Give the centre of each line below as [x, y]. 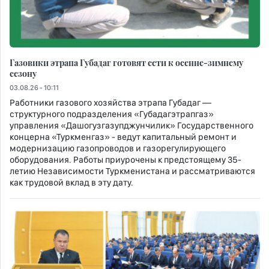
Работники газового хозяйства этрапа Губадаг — [110, 102]
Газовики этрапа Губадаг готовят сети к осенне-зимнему [126, 62]
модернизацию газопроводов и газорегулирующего [118, 148]
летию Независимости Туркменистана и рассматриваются [132, 171]
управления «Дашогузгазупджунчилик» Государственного [131, 125]
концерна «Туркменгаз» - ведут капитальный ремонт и [123, 137]
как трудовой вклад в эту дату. [71, 182]
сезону [23, 73]
